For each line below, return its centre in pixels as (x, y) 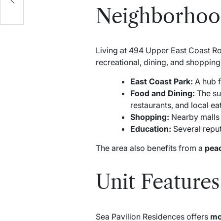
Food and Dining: (162, 93)
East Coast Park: (161, 82)
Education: (150, 129)
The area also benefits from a (150, 148)
